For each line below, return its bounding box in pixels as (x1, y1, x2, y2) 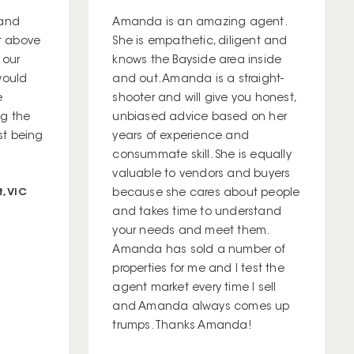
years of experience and (112, 130, 250, 142)
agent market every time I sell (112, 282, 277, 294)
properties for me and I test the (112, 263, 284, 275)
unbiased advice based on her (112, 111, 288, 123)
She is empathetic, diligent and (112, 36, 288, 47)
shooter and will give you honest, (112, 92, 296, 104)
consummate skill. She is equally (112, 149, 292, 161)
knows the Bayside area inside (112, 55, 282, 66)
